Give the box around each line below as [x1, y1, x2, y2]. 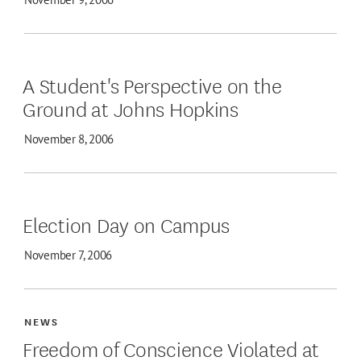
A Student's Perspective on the [23, 69, 282, 100]
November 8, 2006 [24, 131, 114, 147]
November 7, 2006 [24, 247, 113, 263]
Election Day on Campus [23, 209, 230, 239]
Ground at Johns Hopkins [23, 93, 239, 123]
